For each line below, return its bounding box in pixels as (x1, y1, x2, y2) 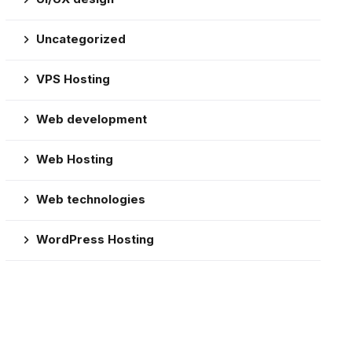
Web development (35, 112, 147, 126)
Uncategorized (35, 31, 126, 46)
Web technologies (35, 192, 145, 207)
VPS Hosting (35, 71, 110, 86)
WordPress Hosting (35, 232, 154, 247)
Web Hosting (35, 152, 113, 167)
